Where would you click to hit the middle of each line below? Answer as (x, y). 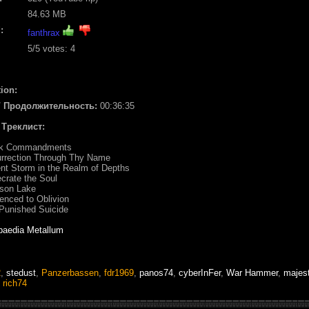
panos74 (156, 272)
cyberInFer (200, 272)
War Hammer (252, 272)
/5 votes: (51, 48)
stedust (21, 272)
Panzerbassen (70, 272)
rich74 (15, 283)
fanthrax (44, 32)
